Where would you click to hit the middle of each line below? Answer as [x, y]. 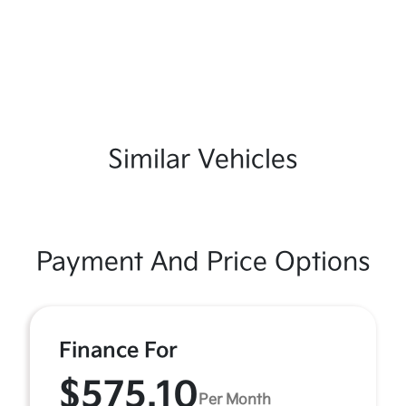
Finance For [118, 351]
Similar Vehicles [203, 160]
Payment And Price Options [203, 263]
